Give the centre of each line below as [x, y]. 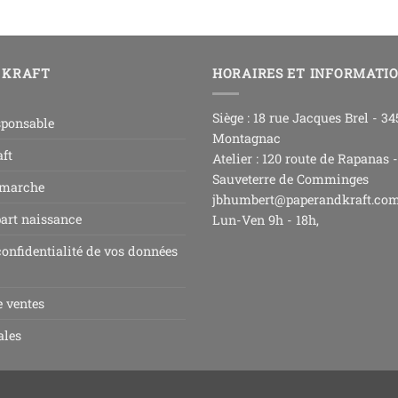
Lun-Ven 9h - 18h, [266, 219]
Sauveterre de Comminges [291, 179]
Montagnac [247, 138]
